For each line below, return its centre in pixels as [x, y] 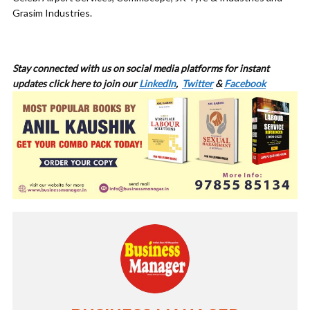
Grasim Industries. [52, 12]
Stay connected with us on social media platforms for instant [141, 68]
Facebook [245, 83]
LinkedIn [157, 83]
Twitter [198, 83]
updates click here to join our [76, 83]
